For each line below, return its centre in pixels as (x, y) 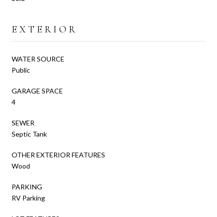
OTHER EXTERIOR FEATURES (58, 155)
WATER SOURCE (38, 59)
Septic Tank (29, 134)
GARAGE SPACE (37, 91)
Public (21, 70)
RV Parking (28, 198)
